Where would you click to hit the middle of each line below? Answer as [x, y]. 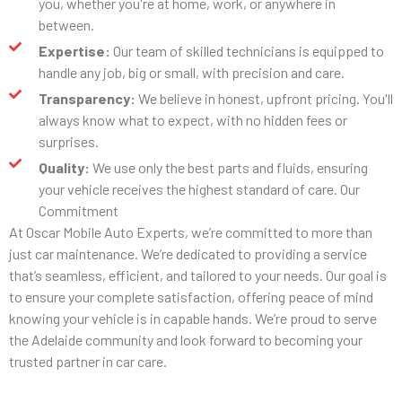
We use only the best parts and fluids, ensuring [228, 167]
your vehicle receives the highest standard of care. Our [199, 189]
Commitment [78, 210]
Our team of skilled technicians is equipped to [247, 51]
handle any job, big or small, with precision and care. [191, 72]
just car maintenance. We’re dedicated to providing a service [188, 253]
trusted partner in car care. [88, 361]
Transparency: [87, 98]
